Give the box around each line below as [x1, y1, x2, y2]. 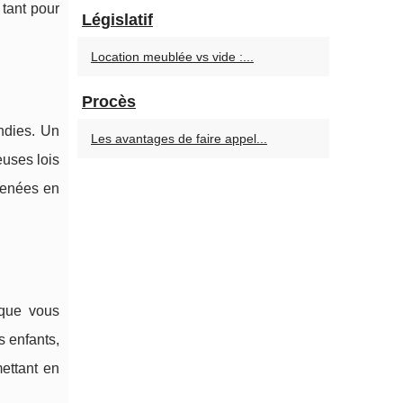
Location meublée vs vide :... [91, 49, 254, 64]
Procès [82, 93, 136, 111]
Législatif [82, 11, 153, 29]
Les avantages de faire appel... [91, 131, 267, 146]
